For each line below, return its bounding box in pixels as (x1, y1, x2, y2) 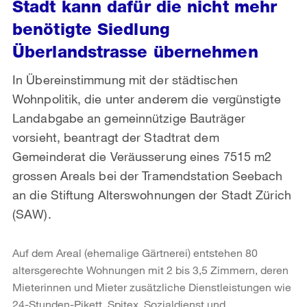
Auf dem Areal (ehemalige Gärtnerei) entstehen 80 (12, 245, 258, 259)
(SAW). (12, 206, 51, 221)
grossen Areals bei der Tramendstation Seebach (12, 167, 283, 183)
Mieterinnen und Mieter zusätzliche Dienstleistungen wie (12, 280, 291, 293)
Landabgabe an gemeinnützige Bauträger (12, 110, 245, 125)
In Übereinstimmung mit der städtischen (12, 71, 238, 87)
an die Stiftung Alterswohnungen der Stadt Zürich (12, 186, 291, 202)
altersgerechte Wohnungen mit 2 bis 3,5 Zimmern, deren (12, 262, 288, 276)
